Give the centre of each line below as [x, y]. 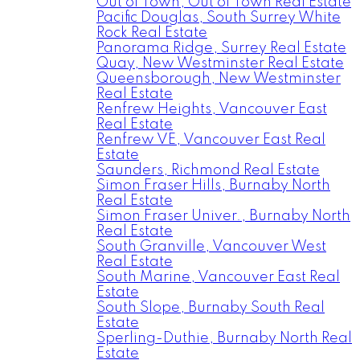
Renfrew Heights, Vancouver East [212, 109]
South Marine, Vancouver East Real [218, 277]
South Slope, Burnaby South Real [211, 308]
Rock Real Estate [152, 33]
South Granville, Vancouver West [211, 247]
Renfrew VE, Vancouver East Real [211, 140]
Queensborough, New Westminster [219, 79]
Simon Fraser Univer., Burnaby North [223, 216]
